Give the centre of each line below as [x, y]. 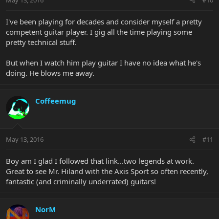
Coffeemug [56, 100]
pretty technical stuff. [41, 42]
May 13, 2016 [25, 140]
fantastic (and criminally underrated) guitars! [81, 182]
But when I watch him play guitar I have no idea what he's [103, 62]
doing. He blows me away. [50, 73]
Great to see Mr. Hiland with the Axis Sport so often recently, [107, 171]
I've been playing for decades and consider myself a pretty [104, 21]
